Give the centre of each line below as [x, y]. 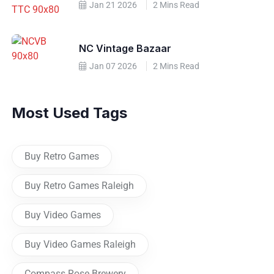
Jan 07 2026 [113, 66]
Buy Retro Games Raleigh [80, 186]
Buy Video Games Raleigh [80, 245]
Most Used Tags [70, 113]
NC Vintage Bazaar [125, 49]
